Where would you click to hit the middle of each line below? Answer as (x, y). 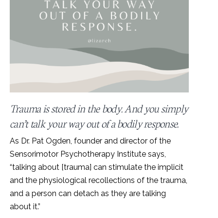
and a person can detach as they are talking (88, 193)
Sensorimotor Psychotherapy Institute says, (88, 154)
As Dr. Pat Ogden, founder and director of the (90, 141)
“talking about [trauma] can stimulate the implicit (97, 167)
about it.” (25, 206)
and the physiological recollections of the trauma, (99, 180)
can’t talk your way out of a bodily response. (94, 123)
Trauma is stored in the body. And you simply (99, 108)
